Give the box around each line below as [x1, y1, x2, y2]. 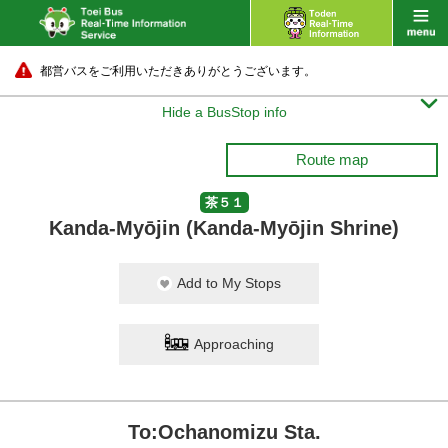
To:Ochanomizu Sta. [127, 421, 321, 443]
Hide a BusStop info [161, 104, 287, 120]
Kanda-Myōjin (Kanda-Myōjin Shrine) [49, 217, 399, 239]
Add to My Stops [177, 275, 281, 291]
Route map [296, 151, 368, 168]
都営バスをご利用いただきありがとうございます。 [40, 64, 316, 78]
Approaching [194, 336, 274, 352]
